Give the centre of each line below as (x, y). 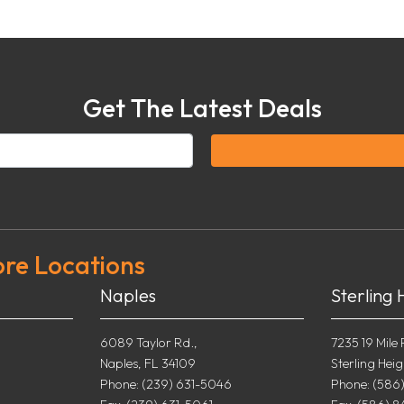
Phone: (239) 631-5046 (165, 384)
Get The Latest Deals (202, 108)
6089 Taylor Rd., (148, 342)
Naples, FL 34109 (147, 363)
